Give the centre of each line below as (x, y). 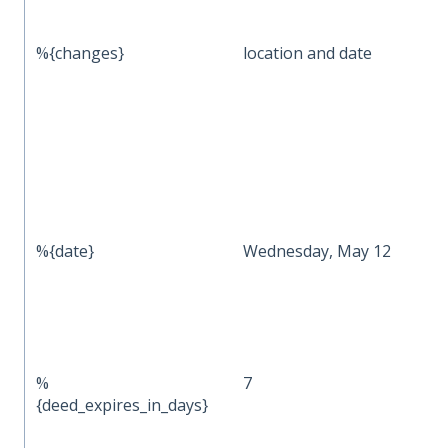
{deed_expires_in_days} (122, 404)
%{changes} (80, 52)
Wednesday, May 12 (317, 250)
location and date (308, 52)
